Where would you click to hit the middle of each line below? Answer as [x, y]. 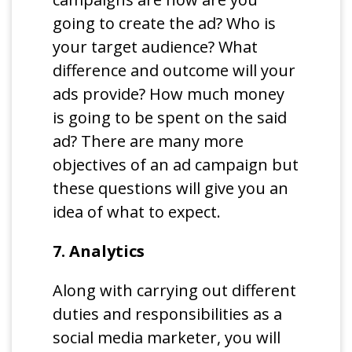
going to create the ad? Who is [165, 23]
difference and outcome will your [174, 70]
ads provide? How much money [169, 93]
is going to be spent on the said [170, 117]
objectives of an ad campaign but [176, 164]
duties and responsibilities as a [168, 313]
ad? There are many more [148, 141]
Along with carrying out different [175, 290]
